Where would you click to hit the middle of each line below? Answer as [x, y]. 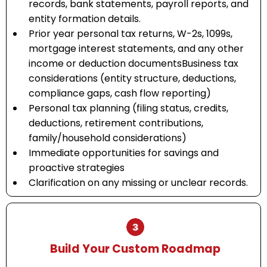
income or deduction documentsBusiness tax [133, 63]
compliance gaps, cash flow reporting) [120, 93]
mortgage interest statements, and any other [136, 48]
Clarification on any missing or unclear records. [138, 182]
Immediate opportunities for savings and [124, 153]
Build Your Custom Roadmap [135, 249]
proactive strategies [77, 167]
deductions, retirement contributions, [116, 123]
